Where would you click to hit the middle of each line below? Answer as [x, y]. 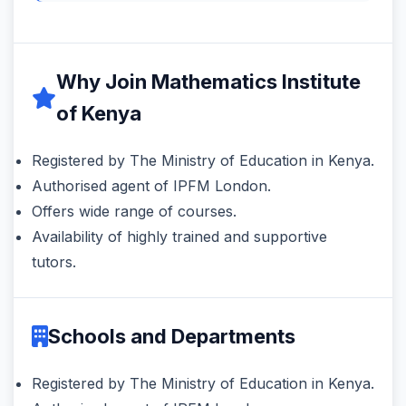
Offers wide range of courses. [134, 211]
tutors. [54, 261]
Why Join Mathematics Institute [208, 81]
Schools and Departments [172, 336]
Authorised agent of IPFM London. [151, 185]
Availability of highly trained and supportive [179, 236]
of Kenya [99, 113]
